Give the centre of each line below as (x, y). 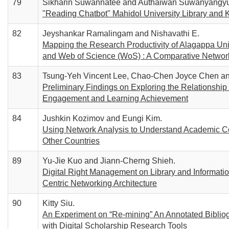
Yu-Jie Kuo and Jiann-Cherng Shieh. (109, 161)
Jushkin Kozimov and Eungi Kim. (102, 118)
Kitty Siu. (59, 203)
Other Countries (71, 141)
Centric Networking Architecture (100, 183)
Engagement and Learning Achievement (115, 98)
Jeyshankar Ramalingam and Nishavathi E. (121, 33)
